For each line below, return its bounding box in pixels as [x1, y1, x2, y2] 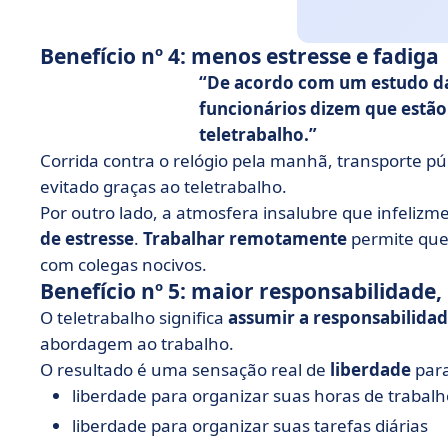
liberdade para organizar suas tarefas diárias [72, 414, 428, 437]
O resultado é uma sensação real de [40, 358, 330, 381]
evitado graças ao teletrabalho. [40, 175, 287, 198]
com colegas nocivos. [40, 253, 207, 276]
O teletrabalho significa [40, 306, 228, 329]
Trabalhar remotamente [143, 227, 347, 250]
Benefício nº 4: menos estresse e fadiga [40, 42, 439, 70]
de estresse [40, 227, 134, 250]
